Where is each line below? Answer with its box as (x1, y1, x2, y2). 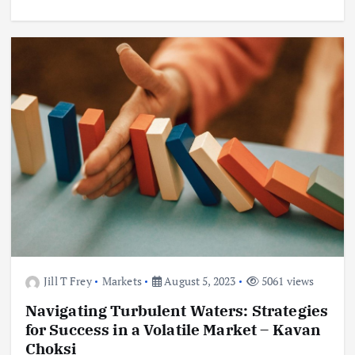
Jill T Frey (44, 273, 92, 289)
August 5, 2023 (162, 273, 236, 289)
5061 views (258, 273, 315, 289)
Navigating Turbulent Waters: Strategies (25, 300, 329, 321)
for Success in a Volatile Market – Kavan (25, 319, 322, 340)
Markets (101, 273, 142, 289)
